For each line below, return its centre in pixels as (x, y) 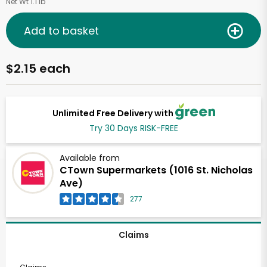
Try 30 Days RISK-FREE (133, 128)
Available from (90, 158)
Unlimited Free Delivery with (114, 113)
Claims (133, 235)
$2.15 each (38, 69)
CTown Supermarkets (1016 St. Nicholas (156, 170)
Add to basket (61, 30)
